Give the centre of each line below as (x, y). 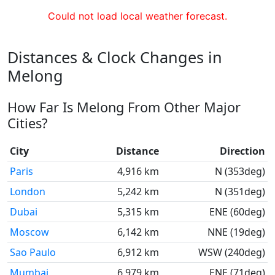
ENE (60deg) (237, 212)
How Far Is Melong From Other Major (124, 107)
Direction (242, 151)
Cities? (27, 123)
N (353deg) (240, 171)
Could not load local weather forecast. (137, 16)
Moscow (29, 232)
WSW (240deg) (232, 252)
